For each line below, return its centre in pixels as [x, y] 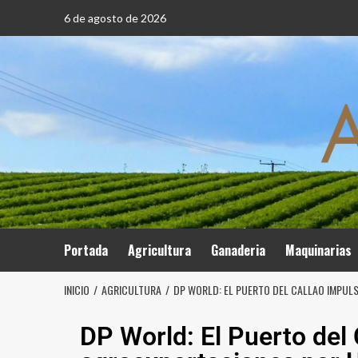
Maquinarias [318, 250]
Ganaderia [238, 250]
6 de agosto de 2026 [115, 18]
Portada [86, 250]
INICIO [76, 290]
